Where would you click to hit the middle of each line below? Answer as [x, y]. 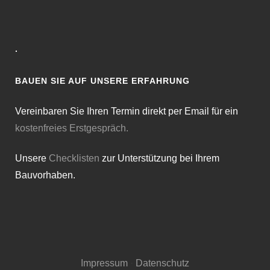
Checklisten [74, 159]
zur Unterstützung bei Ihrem [159, 159]
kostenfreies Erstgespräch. [72, 128]
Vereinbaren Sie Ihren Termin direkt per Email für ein [127, 111]
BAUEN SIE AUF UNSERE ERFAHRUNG [102, 81]
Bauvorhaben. [45, 175]
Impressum [104, 263]
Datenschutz [162, 263]
